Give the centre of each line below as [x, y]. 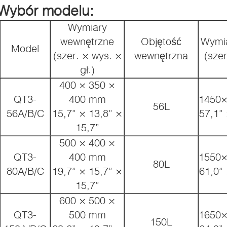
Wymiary [87, 27]
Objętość [161, 41]
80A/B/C [25, 171]
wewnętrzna [161, 55]
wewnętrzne [87, 41]
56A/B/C [25, 113]
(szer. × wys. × [87, 55]
